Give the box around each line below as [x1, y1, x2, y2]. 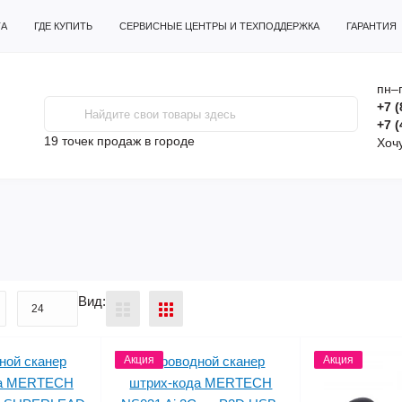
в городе [141, 134, 195, 148]
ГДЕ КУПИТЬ [34, 21, 92, 31]
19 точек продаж [44, 134, 141, 148]
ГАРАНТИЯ [346, 21, 397, 31]
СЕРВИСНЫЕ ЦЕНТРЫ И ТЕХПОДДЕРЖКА [119, 21, 319, 31]
